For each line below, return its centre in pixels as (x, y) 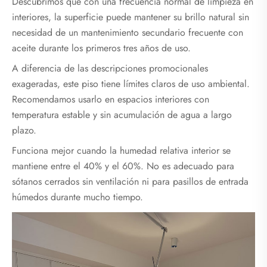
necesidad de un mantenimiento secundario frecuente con (128, 32)
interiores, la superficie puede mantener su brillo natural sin (131, 17)
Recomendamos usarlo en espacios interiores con (111, 99)
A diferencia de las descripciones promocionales (110, 68)
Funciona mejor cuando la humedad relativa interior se (121, 151)
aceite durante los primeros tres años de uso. (101, 48)
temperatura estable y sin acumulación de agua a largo (122, 114)
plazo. (24, 130)
